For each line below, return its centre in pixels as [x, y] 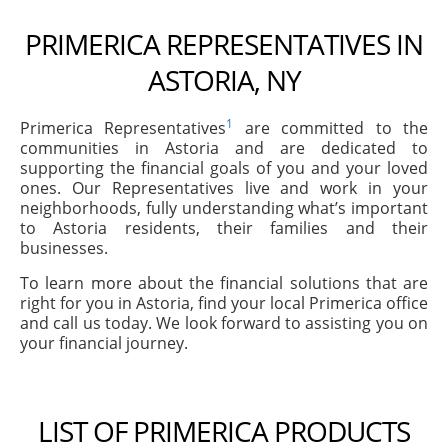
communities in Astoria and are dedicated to [224, 148]
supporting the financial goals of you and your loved [224, 168]
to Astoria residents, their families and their [224, 228]
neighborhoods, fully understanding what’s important [224, 208]
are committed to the [331, 128]
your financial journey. [104, 343]
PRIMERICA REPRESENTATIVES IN [224, 44]
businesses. [64, 248]
